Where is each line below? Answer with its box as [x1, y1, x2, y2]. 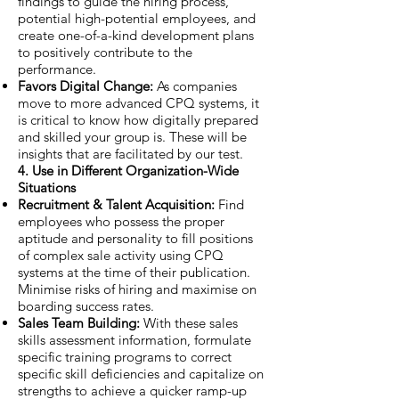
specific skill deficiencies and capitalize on [18, 364, 264, 382]
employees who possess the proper [18, 212, 224, 230]
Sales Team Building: [18, 313, 143, 331]
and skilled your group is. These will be [18, 127, 247, 145]
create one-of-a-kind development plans [18, 26, 254, 44]
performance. [18, 60, 96, 77]
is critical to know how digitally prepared [18, 110, 258, 128]
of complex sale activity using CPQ [18, 246, 224, 264]
